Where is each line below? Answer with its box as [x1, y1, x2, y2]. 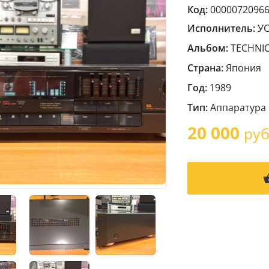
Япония [223, 61, 261, 74]
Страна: [187, 61, 223, 74]
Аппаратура [210, 101, 266, 114]
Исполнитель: [187, 22, 255, 35]
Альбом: [187, 41, 228, 55]
